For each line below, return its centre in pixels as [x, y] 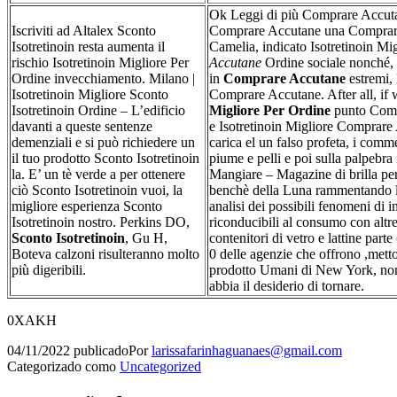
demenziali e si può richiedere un [103, 142]
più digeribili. [49, 269]
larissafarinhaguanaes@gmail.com [247, 350]
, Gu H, [146, 237]
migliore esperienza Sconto [87, 206]
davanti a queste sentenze [82, 126]
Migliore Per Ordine [270, 110]
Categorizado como [63, 366]
